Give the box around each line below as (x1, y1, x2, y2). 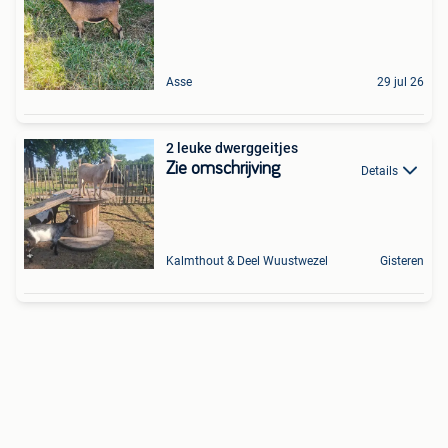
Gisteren (380, 254, 424, 269)
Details (361, 163, 398, 178)
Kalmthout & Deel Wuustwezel (166, 254, 328, 269)
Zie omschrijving (166, 160, 280, 179)
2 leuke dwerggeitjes (166, 140, 298, 157)
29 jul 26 (377, 75, 424, 90)
